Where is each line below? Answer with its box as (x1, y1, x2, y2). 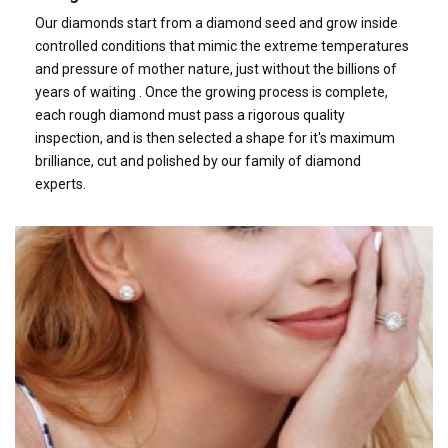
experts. (35, 175, 86, 192)
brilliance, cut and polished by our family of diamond (35, 152, 361, 169)
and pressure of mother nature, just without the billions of (35, 60, 397, 77)
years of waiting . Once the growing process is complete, (35, 83, 388, 100)
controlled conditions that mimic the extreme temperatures (35, 37, 409, 54)
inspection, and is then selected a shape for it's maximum (35, 129, 395, 146)
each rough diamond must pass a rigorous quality (35, 106, 345, 123)
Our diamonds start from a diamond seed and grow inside (35, 14, 398, 31)
